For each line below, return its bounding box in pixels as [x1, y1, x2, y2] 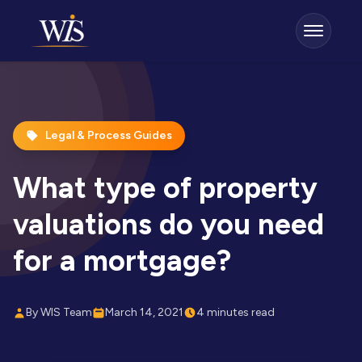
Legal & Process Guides [45, 128, 172, 142]
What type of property [13, 170, 318, 205]
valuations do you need [13, 207, 324, 242]
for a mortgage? [13, 243, 231, 278]
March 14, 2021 [105, 305, 183, 319]
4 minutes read [196, 305, 275, 319]
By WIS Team [26, 305, 92, 319]
